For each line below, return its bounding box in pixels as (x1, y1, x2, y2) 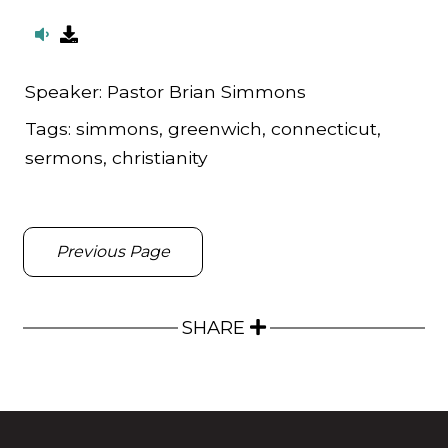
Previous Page (56, 241, 170, 261)
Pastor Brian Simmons (107, 81, 306, 103)
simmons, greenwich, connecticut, (76, 118, 381, 140)
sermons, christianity (25, 147, 208, 169)
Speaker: (25, 81, 107, 103)
